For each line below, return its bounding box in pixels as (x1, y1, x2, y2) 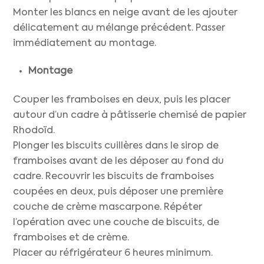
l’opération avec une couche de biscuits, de (13, 217, 220, 227)
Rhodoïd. (13, 126, 55, 136)
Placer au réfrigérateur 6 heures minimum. (13, 248, 213, 258)
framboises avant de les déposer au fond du (13, 156, 225, 166)
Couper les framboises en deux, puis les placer (13, 95, 231, 105)
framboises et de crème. (13, 233, 130, 243)
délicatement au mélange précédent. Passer (13, 24, 226, 34)
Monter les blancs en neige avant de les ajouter (13, 8, 238, 18)
